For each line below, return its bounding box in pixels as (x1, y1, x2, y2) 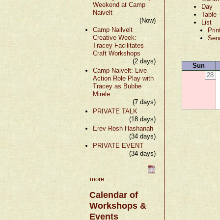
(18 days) (129, 115, 156, 123)
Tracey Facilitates (93, 41, 144, 49)
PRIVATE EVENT (93, 141, 143, 149)
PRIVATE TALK (93, 107, 137, 115)
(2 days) (132, 57, 156, 65)
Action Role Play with (93, 74, 154, 82)
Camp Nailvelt (93, 26, 133, 33)
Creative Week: (93, 33, 137, 41)
